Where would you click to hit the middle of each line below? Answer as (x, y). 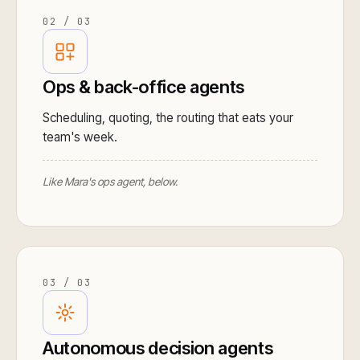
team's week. (80, 137)
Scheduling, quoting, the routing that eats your (168, 117)
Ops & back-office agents (144, 86)
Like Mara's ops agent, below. (110, 181)
